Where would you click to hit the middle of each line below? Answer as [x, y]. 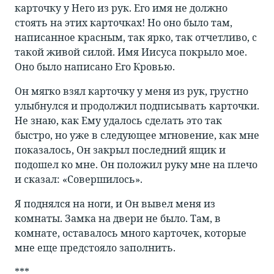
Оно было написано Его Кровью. [95, 67]
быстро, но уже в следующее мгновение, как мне [137, 135]
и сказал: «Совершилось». [79, 180]
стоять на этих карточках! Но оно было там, [124, 23]
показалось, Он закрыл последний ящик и [120, 150]
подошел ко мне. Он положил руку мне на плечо [136, 165]
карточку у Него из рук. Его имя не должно [121, 8]
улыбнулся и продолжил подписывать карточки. [137, 106]
